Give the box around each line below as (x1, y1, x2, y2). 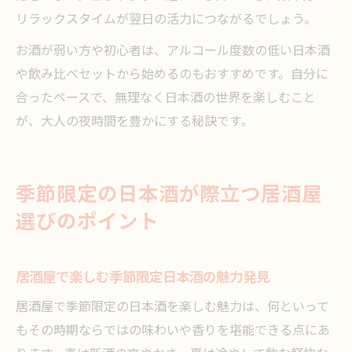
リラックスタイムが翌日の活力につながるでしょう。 (16, 9, 317, 31)
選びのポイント (16, 207, 159, 239)
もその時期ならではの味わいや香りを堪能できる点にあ (16, 321, 330, 342)
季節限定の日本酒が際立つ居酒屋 (16, 179, 322, 211)
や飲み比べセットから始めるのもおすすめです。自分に (16, 64, 328, 86)
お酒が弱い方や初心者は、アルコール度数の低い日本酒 (16, 41, 330, 62)
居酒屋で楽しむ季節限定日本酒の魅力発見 (16, 266, 269, 289)
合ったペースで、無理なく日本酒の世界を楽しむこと (16, 88, 316, 109)
